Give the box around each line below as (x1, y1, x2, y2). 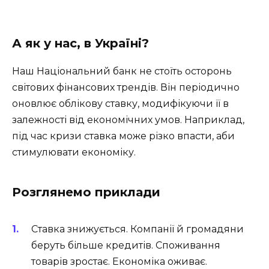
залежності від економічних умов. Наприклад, (12, 113, 244, 125)
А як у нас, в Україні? (12, 35, 149, 50)
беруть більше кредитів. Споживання (31, 239, 220, 251)
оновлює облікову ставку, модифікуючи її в (12, 97, 229, 109)
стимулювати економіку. (12, 146, 136, 158)
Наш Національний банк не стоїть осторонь (12, 65, 232, 77)
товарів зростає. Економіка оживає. (31, 255, 207, 267)
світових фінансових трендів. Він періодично (12, 81, 240, 93)
